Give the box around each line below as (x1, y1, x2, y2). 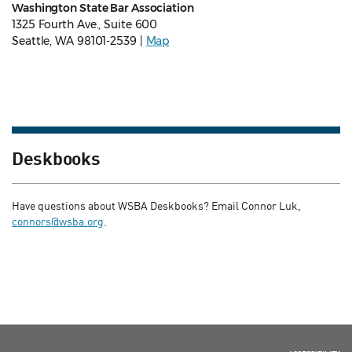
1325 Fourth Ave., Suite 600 (12, 17, 158, 32)
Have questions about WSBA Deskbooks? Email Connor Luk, (12, 199, 301, 213)
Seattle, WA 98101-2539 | (12, 34, 146, 49)
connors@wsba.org (12, 214, 104, 229)
